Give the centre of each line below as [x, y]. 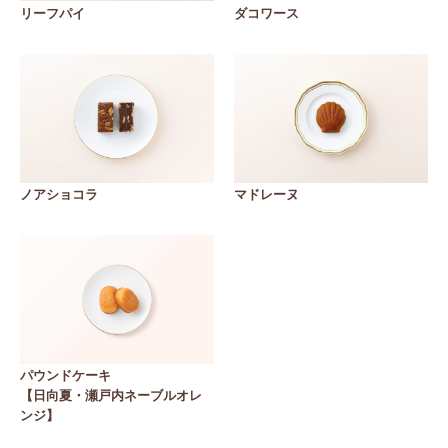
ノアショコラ [59, 194]
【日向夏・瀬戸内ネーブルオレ [111, 395]
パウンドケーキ [65, 375]
